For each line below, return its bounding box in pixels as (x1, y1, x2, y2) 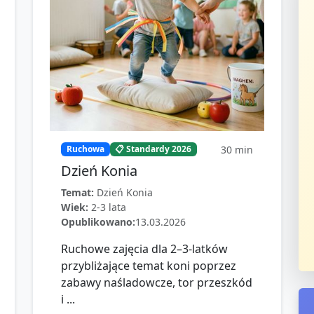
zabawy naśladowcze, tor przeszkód (61, 275, 252, 290)
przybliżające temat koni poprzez (61, 258, 236, 273)
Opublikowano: (61, 215, 135, 228)
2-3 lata (91, 200, 126, 214)
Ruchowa (66, 143, 104, 156)
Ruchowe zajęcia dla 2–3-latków (61, 241, 228, 257)
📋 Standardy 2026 (115, 143, 192, 156)
